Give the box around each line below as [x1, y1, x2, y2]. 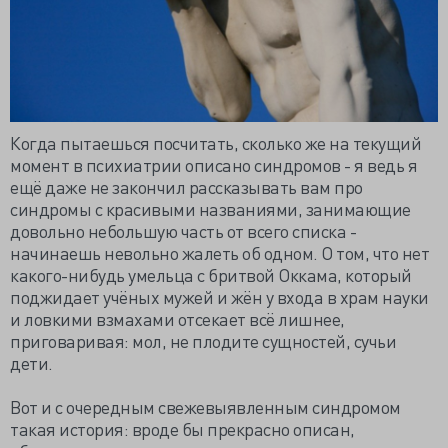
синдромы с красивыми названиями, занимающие [10, 197, 411, 221]
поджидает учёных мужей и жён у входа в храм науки [10, 285, 429, 309]
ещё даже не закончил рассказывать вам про [10, 175, 363, 199]
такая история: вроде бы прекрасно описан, [10, 417, 355, 441]
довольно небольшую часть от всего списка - [10, 219, 356, 243]
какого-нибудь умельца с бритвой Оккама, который [10, 263, 412, 287]
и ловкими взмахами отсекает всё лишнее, [10, 307, 345, 331]
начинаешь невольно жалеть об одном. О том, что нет [10, 241, 429, 265]
